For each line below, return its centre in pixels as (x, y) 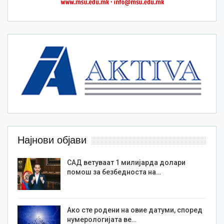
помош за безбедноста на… (114, 172)
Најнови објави (52, 140)
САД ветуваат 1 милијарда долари (126, 163)
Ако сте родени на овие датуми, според (135, 210)
